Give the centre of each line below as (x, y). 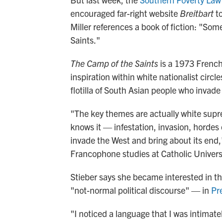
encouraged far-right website (125, 13)
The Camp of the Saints (114, 63)
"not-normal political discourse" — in (141, 190)
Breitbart (197, 13)
